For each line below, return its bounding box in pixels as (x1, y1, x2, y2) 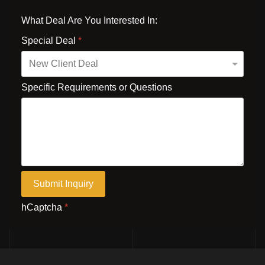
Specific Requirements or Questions (21, 82, 172, 93)
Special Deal (21, 35, 78, 46)
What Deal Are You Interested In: (21, 15, 157, 25)
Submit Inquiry (33, 179, 93, 189)
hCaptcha (21, 202, 64, 213)
